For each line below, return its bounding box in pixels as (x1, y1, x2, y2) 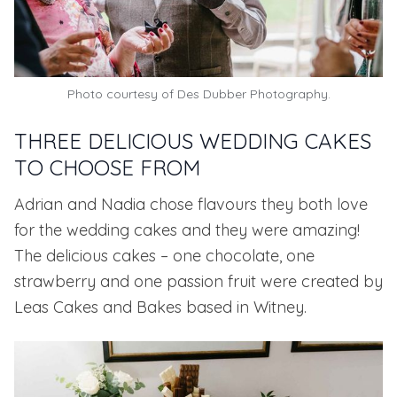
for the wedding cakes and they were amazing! (14, 220, 360, 241)
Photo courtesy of (66, 86, 177, 103)
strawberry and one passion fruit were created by (14, 271, 383, 292)
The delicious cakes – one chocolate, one (14, 245, 315, 267)
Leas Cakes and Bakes (14, 297, 182, 318)
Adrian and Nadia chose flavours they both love (14, 194, 368, 215)
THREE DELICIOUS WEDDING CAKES (14, 128, 371, 155)
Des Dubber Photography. (176, 86, 331, 103)
